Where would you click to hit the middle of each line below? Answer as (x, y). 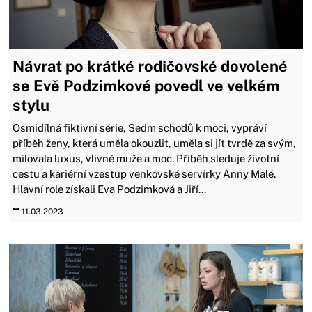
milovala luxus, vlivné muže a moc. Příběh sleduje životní (146, 159)
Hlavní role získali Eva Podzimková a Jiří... (110, 189)
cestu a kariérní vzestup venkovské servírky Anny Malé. (145, 174)
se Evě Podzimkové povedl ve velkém (147, 86)
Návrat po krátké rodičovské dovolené (150, 67)
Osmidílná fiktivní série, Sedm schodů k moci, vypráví (140, 128)
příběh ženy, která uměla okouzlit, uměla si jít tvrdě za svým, (155, 143)
